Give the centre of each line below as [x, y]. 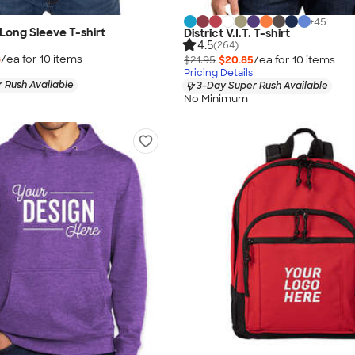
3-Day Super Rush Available [262, 86]
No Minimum [216, 98]
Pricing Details [218, 73]
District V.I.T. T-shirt [237, 34]
